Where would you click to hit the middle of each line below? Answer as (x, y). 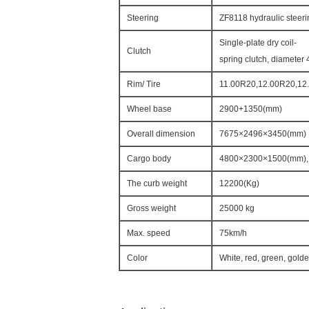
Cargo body (149, 159)
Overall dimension (161, 134)
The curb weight (157, 183)
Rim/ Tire (144, 84)
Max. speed (149, 233)
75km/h (233, 233)
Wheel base (149, 109)
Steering (143, 18)
